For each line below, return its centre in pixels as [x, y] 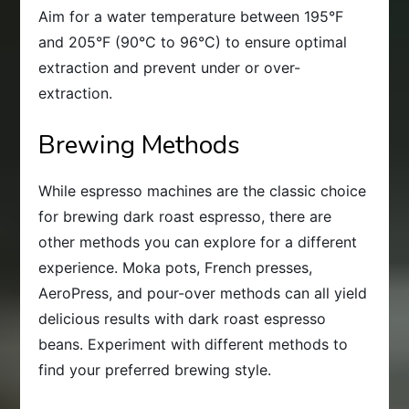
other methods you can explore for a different [198, 241]
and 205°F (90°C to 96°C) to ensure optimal [193, 42]
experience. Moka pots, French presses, [176, 267]
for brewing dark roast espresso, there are [185, 216]
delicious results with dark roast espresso [183, 318]
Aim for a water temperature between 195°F [191, 16]
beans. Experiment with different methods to [194, 344]
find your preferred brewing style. [155, 369]
